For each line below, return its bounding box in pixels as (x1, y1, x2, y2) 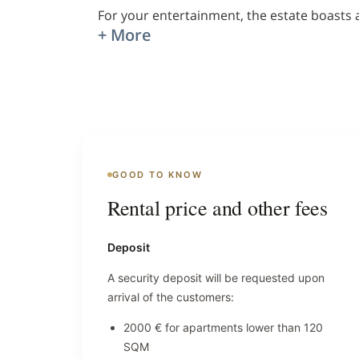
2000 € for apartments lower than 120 (123, 320, 323, 334)
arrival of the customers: (107, 289, 234, 304)
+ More (98, 24, 151, 46)
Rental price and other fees (107, 193, 328, 221)
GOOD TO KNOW (112, 168, 203, 180)
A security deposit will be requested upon (107, 270, 325, 284)
